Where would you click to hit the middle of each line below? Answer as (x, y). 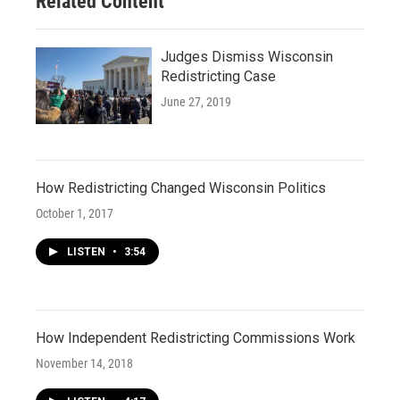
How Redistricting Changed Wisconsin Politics (181, 187)
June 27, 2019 (196, 101)
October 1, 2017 (75, 213)
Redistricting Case (218, 76)
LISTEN (87, 251)
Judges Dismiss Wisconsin (247, 56)
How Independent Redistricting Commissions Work (196, 337)
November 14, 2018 (84, 363)
